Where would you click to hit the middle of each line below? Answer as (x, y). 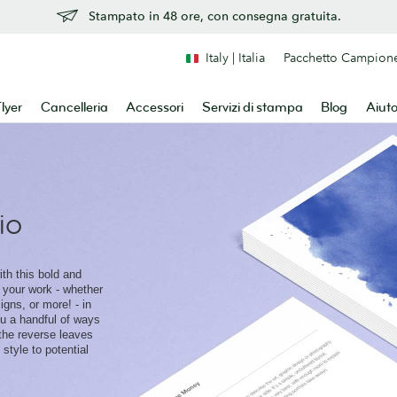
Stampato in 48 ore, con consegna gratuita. (214, 16)
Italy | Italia (235, 58)
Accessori (155, 108)
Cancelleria (74, 108)
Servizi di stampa (252, 108)
